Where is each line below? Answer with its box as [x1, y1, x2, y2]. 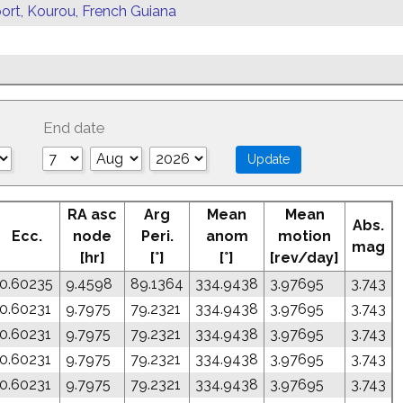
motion [278, 228, 331, 245]
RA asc [67, 206, 117, 223]
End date [43, 119, 105, 137]
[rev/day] [270, 249, 339, 266]
